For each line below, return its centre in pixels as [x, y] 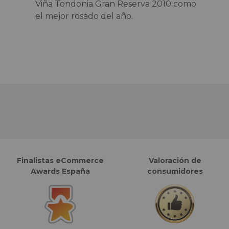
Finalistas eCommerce [60, 160]
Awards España [60, 171]
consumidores [175, 171]
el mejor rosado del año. [84, 16]
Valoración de [175, 160]
